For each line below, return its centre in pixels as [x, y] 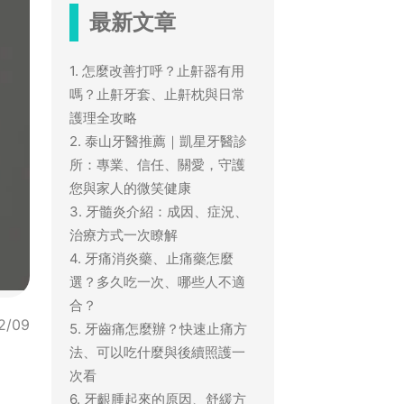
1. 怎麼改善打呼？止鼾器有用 [156, 70]
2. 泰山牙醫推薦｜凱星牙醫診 [158, 141]
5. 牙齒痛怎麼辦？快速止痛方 [158, 328]
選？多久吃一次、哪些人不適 [157, 281]
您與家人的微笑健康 [130, 188]
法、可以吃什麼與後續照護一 [157, 352]
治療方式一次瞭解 [123, 234]
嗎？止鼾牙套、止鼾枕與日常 [157, 94]
